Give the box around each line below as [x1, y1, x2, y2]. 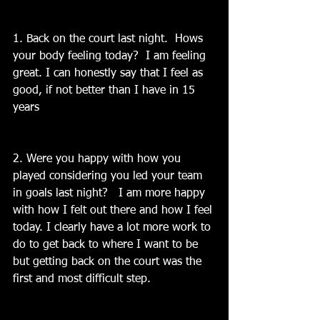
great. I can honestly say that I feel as [13, 68, 206, 79]
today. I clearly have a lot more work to [13, 222, 214, 234]
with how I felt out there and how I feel [13, 205, 216, 216]
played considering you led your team [13, 171, 206, 182]
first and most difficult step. [13, 274, 151, 285]
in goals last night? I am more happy [13, 188, 209, 199]
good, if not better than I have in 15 [13, 85, 199, 96]
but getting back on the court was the [13, 256, 205, 268]
